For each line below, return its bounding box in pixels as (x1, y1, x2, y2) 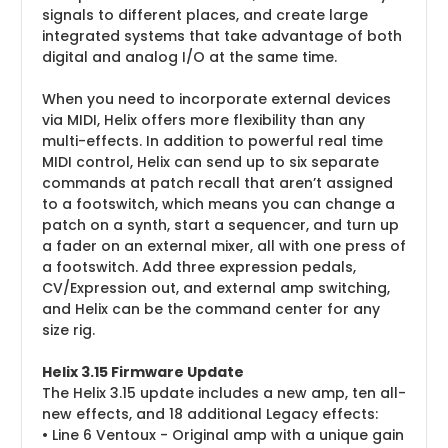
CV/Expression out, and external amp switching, (42, 277, 390, 298)
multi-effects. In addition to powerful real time (42, 130, 383, 151)
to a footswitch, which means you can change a (42, 193, 395, 214)
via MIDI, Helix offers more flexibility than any (42, 109, 365, 130)
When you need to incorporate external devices (42, 88, 391, 109)
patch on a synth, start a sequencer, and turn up (42, 214, 399, 235)
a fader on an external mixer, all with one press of (42, 235, 406, 256)
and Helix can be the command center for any (42, 298, 380, 319)
